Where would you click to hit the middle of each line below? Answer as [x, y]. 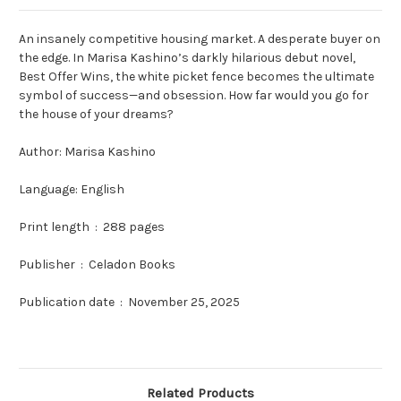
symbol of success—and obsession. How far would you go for [194, 96]
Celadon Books [132, 265]
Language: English [72, 190]
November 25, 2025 [184, 303]
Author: [42, 152]
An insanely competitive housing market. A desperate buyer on [200, 39]
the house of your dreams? [96, 115]
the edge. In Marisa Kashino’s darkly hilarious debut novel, [187, 58]
